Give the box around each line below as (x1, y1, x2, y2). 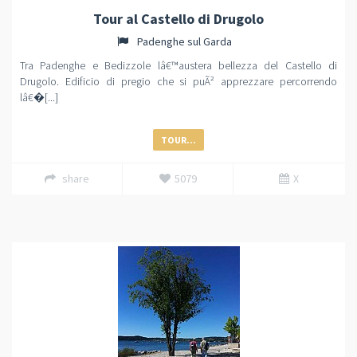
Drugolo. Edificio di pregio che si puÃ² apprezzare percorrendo (20, 74, 337, 88)
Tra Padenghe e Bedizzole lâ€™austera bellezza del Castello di (20, 58, 337, 73)
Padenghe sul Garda (135, 34, 232, 49)
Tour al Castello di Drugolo (93, 10, 264, 28)
